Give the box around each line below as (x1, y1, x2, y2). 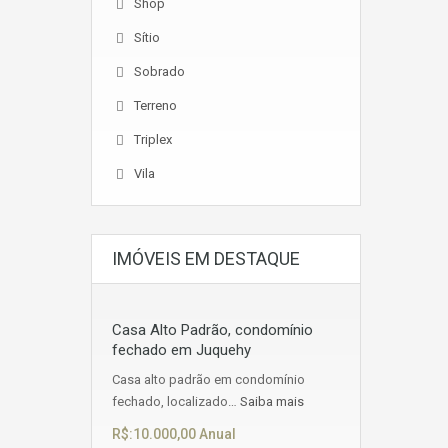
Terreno (134, 98, 177, 113)
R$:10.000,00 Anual (112, 426, 236, 442)
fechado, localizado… (112, 394, 240, 409)
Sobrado (134, 64, 185, 79)
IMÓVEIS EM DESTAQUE (112, 248, 300, 269)
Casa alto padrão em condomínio (112, 372, 305, 387)
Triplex (134, 132, 172, 147)
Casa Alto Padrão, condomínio (112, 321, 313, 339)
